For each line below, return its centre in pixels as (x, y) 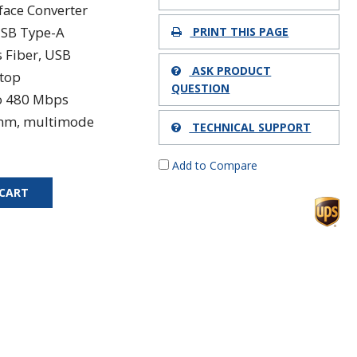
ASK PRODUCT (230, 70)
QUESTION (201, 88)
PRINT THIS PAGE (239, 31)
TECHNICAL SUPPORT (250, 127)
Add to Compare (214, 165)
